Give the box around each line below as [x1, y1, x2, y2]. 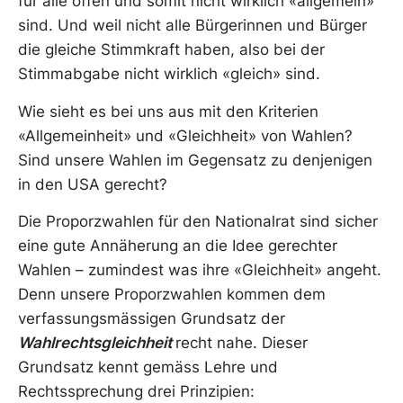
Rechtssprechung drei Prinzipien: [18, 382, 255, 401]
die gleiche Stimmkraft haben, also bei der [18, 40, 325, 59]
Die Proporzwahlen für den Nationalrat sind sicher [18, 212, 378, 231]
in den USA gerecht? [18, 175, 167, 193]
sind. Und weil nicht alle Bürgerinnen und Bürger [18, 16, 367, 35]
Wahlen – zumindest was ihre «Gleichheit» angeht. [18, 261, 381, 280]
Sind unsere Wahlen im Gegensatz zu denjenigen [18, 150, 372, 169]
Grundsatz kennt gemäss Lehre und [18, 358, 278, 377]
